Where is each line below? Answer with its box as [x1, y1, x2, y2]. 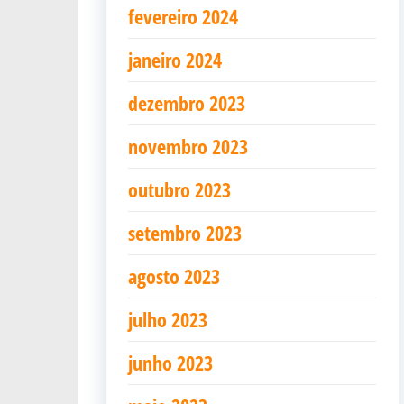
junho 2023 [128, 349, 213, 376]
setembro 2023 [128, 219, 242, 246]
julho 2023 [128, 306, 207, 333]
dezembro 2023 [128, 89, 245, 116]
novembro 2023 [128, 133, 248, 160]
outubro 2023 [128, 176, 231, 203]
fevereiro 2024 [128, 3, 238, 30]
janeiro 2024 [128, 46, 222, 73]
